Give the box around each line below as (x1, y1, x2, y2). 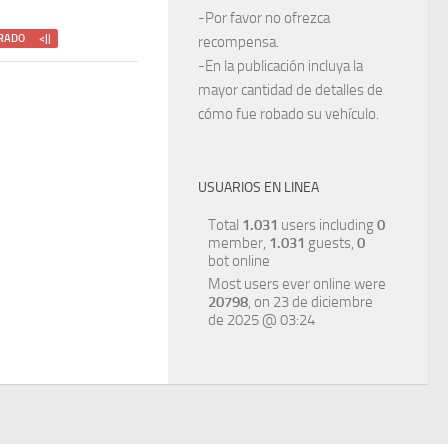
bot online (208, 252, 270, 271)
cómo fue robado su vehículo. (198, 105, 379, 124)
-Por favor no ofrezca (198, 9, 330, 28)
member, (208, 234, 269, 253)
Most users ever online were (208, 275, 386, 294)
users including (278, 216, 377, 235)
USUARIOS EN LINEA (198, 179, 319, 197)
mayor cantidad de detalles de (198, 81, 383, 100)
